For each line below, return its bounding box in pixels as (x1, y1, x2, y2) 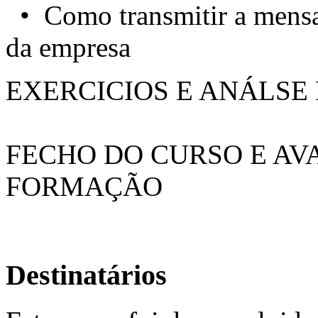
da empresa (6, 31, 131, 62)
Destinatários (6, 259, 167, 292)
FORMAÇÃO (6, 170, 163, 202)
